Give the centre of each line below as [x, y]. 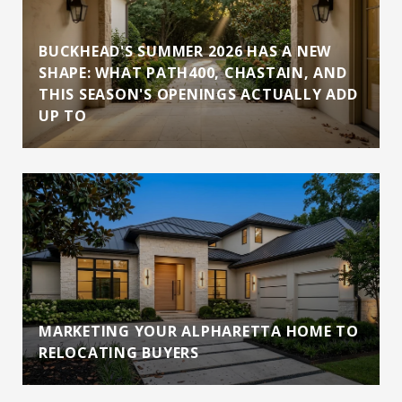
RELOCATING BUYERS [119, 352]
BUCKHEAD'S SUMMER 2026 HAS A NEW [185, 51]
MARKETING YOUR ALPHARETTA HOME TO [199, 331]
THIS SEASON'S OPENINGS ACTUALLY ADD [198, 94]
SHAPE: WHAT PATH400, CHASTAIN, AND [193, 72]
